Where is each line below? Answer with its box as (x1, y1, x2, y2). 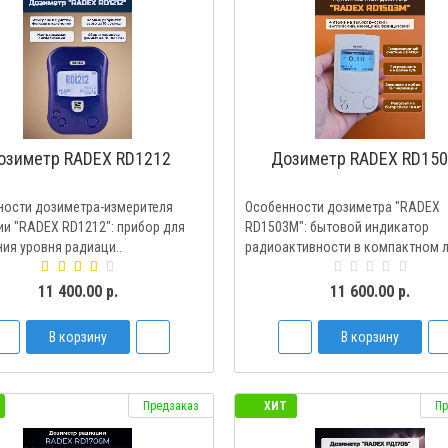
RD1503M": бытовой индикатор (244, 219, 429, 235)
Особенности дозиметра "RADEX (244, 199, 440, 215)
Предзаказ (142, 399, 199, 413)
